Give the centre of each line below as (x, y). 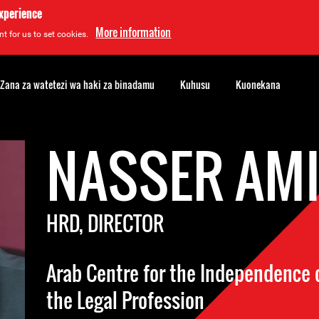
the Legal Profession (126, 300)
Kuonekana (258, 84)
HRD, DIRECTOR (105, 223)
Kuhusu (195, 84)
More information (134, 32)
